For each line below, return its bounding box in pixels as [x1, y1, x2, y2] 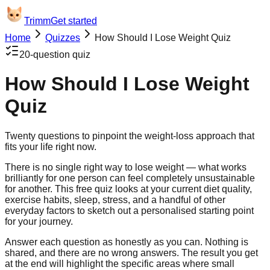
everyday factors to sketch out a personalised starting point [5, 205, 254, 216]
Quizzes [45, 33, 80, 43]
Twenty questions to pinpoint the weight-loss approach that [5, 130, 254, 141]
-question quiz [30, 49, 90, 60]
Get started [51, 16, 97, 26]
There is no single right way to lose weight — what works [5, 162, 246, 172]
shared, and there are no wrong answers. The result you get [5, 247, 258, 258]
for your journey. [5, 216, 73, 227]
